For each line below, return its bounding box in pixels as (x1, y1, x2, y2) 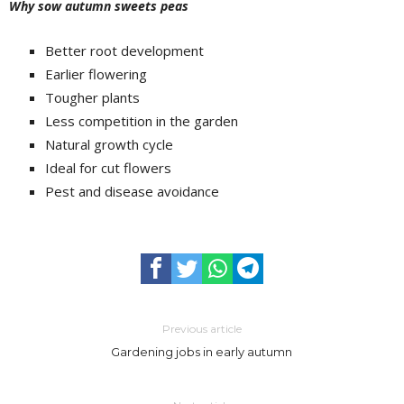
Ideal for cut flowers (45, 159, 171, 177)
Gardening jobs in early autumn (111, 344, 293, 359)
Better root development (45, 41, 204, 60)
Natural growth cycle (45, 135, 173, 153)
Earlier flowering (45, 65, 147, 83)
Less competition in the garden (45, 112, 238, 130)
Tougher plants (45, 88, 140, 106)
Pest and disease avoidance (45, 182, 219, 200)
